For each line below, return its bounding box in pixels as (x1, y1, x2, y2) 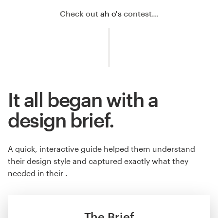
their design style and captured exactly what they (8, 156, 188, 166)
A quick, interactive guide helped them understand (8, 144, 195, 154)
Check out (60, 8, 100, 18)
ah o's (100, 8, 122, 18)
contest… (122, 8, 158, 18)
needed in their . (8, 168, 68, 178)
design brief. (8, 108, 114, 131)
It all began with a (8, 88, 158, 111)
